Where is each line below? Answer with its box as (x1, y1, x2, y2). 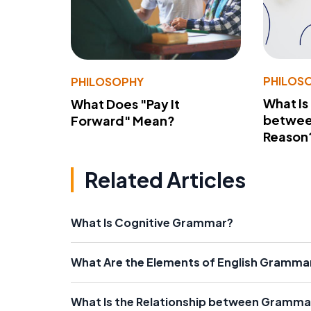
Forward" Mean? (71, 112, 175, 128)
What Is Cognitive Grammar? (71, 215, 233, 230)
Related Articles (85, 167, 246, 194)
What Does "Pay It (71, 95, 180, 112)
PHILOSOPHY (71, 74, 144, 89)
